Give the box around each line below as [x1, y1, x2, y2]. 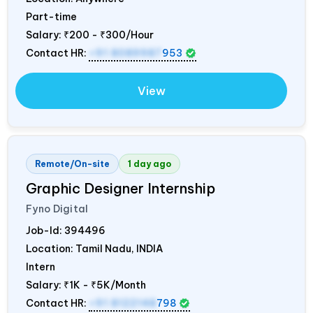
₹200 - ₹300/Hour [64, 28, 154, 41]
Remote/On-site [35, 158, 110, 169]
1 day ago [128, 158, 171, 169]
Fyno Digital [26, 202, 89, 215]
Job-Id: [26, 224, 64, 237]
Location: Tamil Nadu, [26, 242, 136, 255]
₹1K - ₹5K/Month [64, 278, 146, 291]
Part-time [26, 10, 77, 23]
